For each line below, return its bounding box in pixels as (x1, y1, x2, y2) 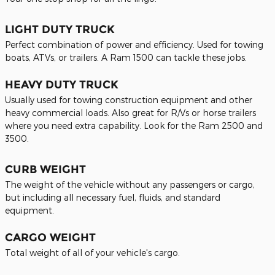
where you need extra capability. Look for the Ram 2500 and (5, 120, 263, 131)
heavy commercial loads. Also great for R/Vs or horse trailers (5, 107, 256, 118)
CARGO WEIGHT (5, 231, 96, 244)
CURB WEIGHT (5, 163, 86, 176)
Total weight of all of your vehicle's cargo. (5, 247, 180, 258)
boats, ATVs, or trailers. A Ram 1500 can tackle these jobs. (5, 52, 247, 63)
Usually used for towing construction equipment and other (5, 95, 252, 105)
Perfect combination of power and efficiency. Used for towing (5, 39, 263, 50)
